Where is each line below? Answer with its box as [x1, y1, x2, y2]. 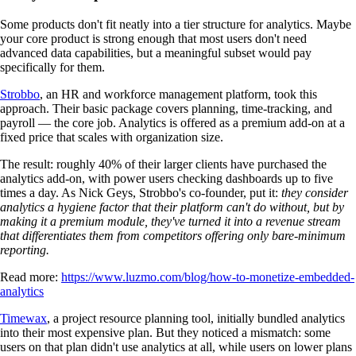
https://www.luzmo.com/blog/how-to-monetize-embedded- [61, 269, 354, 284]
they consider [281, 185, 348, 199]
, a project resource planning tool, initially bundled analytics [47, 311, 345, 325]
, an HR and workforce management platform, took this [40, 87, 317, 101]
